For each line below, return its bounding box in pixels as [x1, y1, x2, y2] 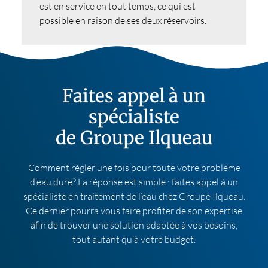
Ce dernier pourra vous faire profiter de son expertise [26, 204, 242, 217]
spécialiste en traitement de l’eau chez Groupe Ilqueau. [23, 190, 245, 202]
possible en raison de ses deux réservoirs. [39, 14, 206, 26]
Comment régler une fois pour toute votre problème [28, 161, 240, 173]
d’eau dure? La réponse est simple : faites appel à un [30, 175, 238, 188]
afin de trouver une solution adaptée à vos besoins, [31, 218, 237, 231]
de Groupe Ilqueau [55, 126, 213, 149]
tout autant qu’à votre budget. [72, 233, 196, 245]
